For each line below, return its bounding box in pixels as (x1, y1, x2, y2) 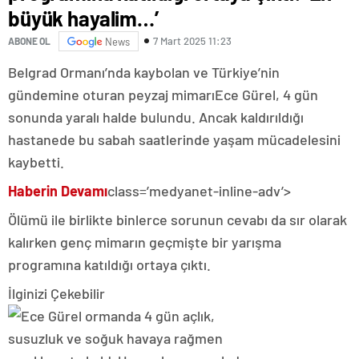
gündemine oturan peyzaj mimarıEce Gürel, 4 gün (8, 85, 318, 103)
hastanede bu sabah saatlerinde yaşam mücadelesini (8, 130, 341, 148)
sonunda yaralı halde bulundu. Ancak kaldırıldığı (8, 107, 304, 126)
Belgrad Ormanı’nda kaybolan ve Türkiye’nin (8, 63, 280, 81)
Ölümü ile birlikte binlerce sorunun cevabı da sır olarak (8, 210, 347, 228)
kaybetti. (8, 152, 64, 171)
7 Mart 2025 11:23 (153, 34, 232, 48)
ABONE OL (8, 35, 50, 47)
